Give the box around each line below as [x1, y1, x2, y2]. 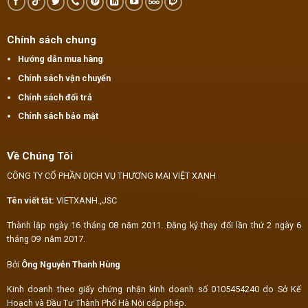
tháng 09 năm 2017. [6, 234, 85, 245]
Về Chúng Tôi [6, 150, 73, 163]
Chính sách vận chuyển [17, 73, 113, 84]
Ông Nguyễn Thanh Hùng [21, 258, 120, 269]
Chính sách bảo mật [17, 111, 100, 122]
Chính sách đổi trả [17, 91, 92, 102]
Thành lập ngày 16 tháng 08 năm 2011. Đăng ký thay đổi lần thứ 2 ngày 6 [6, 220, 302, 231]
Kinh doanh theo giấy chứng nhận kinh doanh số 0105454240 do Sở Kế [6, 284, 302, 295]
